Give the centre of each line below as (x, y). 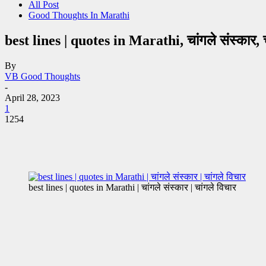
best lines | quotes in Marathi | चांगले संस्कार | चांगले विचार (132, 187)
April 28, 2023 (32, 97)
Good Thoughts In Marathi (79, 15)
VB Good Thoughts (42, 76)
